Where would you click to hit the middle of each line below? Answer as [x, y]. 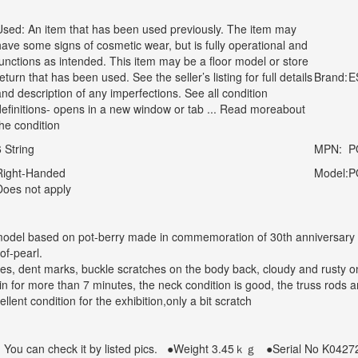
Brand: [330, 77]
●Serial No [292, 348]
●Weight [187, 348]
